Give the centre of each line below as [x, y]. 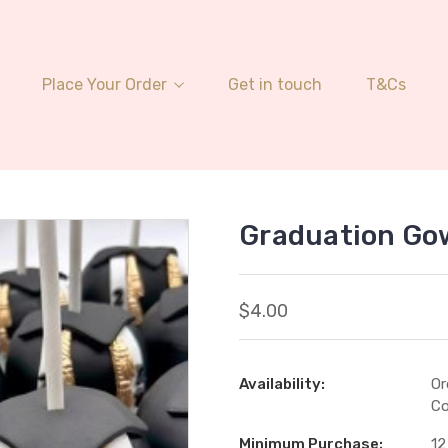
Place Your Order [104, 84]
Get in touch [275, 84]
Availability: [282, 384]
